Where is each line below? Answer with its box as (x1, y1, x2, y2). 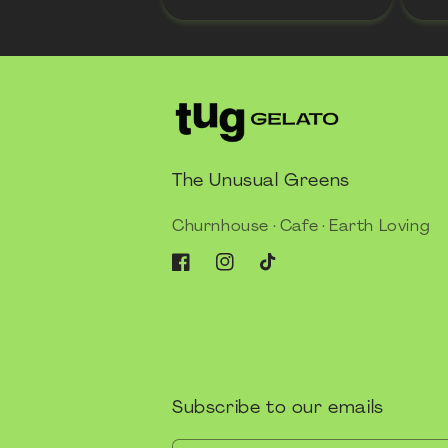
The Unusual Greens (172, 168, 350, 193)
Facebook (171, 263, 237, 282)
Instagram (215, 263, 286, 282)
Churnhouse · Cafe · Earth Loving (172, 215, 431, 237)
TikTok (259, 263, 301, 282)
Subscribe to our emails (172, 395, 384, 419)
